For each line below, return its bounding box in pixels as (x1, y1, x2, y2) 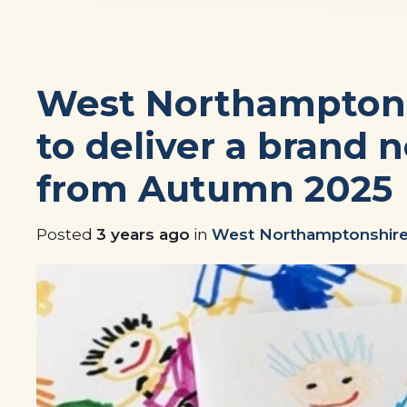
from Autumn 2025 (36, 167, 393, 212)
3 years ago (96, 223, 191, 243)
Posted (36, 223, 97, 243)
